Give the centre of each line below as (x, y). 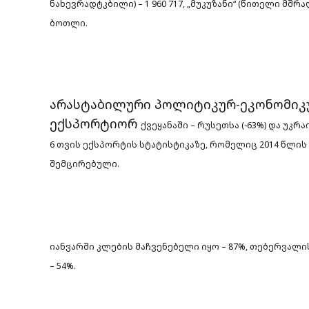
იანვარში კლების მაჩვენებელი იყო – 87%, (150, 246)
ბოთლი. (69, 23)
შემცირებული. (84, 163)
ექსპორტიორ (95, 123)
